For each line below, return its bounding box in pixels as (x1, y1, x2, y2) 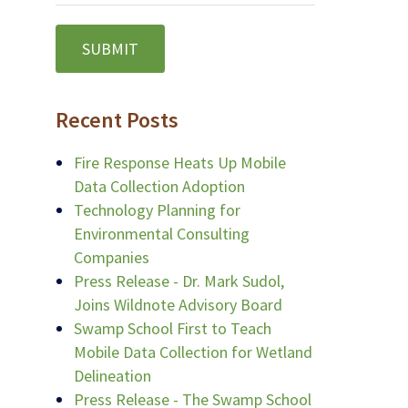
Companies (74, 247, 149, 269)
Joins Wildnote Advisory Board (74, 294, 282, 316)
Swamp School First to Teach (74, 318, 271, 340)
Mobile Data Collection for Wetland (74, 342, 312, 363)
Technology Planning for (74, 199, 240, 221)
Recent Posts (56, 106, 178, 135)
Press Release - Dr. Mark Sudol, (74, 270, 284, 292)
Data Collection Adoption (74, 176, 245, 198)
